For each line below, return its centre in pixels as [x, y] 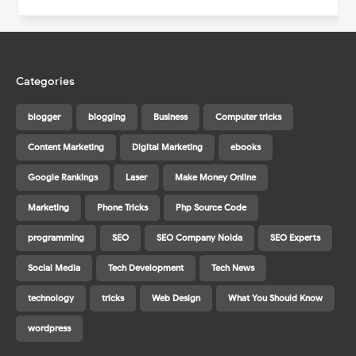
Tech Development [146, 268]
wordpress [49, 329]
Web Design [176, 298]
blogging [107, 117]
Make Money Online [215, 178]
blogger [44, 117]
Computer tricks [248, 117]
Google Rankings [63, 178]
